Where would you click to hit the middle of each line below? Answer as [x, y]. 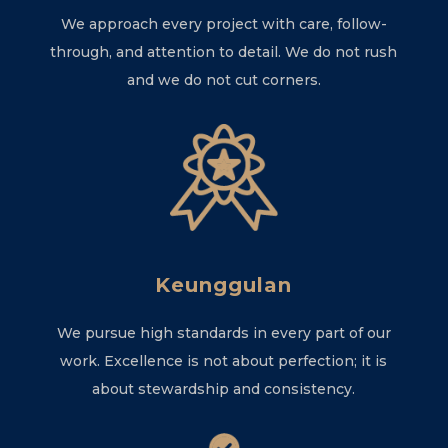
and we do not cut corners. [223, 80]
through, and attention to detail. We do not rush [224, 52]
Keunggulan [224, 285]
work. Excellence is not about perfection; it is [224, 361]
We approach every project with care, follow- [223, 24]
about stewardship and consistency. [224, 389]
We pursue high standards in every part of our [223, 333]
